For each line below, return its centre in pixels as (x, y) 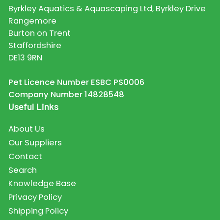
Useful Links (33, 107)
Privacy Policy (35, 197)
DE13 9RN (25, 58)
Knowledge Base (42, 184)
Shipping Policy (38, 211)
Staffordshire (35, 46)
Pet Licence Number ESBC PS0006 (76, 82)
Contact (25, 156)
